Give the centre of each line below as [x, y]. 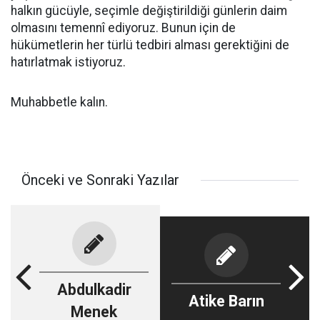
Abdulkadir [94, 290]
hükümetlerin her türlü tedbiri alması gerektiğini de [150, 45]
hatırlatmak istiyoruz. [68, 62]
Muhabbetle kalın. [59, 102]
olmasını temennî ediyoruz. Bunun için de [123, 28]
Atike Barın [226, 301]
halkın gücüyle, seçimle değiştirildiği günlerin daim [149, 11]
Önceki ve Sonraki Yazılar [100, 180]
